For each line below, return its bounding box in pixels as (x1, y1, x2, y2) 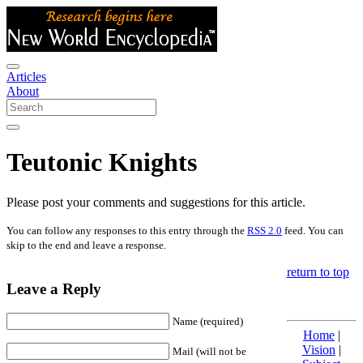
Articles (6, 70, 46, 83)
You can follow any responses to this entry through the (6, 224, 247, 237)
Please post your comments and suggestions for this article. (6, 194, 305, 209)
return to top (286, 264, 349, 279)
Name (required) (173, 315, 243, 328)
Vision (301, 342, 335, 357)
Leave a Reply (6, 280, 101, 297)
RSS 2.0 (247, 224, 282, 237)
